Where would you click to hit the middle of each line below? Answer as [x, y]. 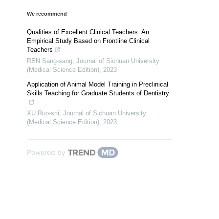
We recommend [47, 13]
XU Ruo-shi [43, 113]
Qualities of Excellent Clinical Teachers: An [88, 32]
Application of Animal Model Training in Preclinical [98, 84]
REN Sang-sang [50, 61]
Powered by [46, 152]
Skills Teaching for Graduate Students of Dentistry [98, 93]
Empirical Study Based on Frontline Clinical [88, 41]
